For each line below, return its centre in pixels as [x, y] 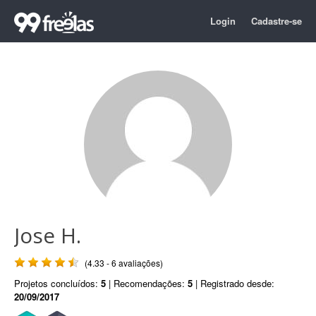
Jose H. [48, 235]
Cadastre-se [276, 21]
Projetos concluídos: [57, 283]
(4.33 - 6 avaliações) [124, 263]
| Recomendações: [147, 283]
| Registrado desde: [233, 283]
